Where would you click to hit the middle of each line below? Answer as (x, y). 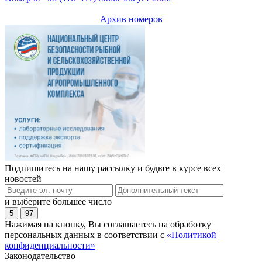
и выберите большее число (58, 201)
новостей (23, 178)
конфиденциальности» (50, 245)
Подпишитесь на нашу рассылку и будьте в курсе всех (113, 168)
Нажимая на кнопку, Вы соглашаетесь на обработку (108, 224)
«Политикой (192, 235)
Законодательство (40, 256)
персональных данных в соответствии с (86, 235)
